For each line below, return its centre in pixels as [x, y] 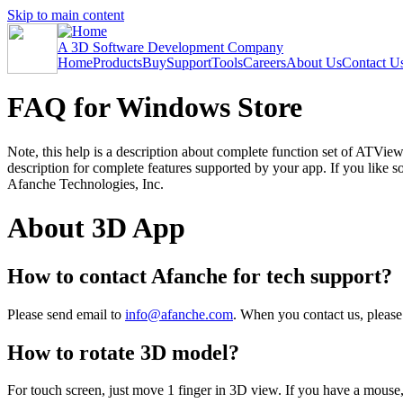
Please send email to [66, 314]
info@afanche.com [179, 314]
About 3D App [96, 228]
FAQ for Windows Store [155, 107]
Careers [264, 63]
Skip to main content [66, 15]
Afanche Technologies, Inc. [85, 184]
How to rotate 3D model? [123, 352]
